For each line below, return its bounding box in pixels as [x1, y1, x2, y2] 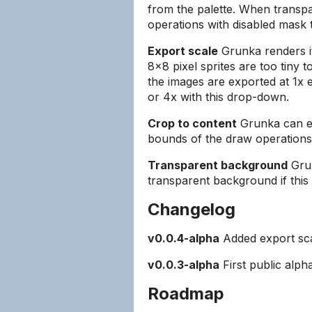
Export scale [148, 44, 218, 58]
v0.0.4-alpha [148, 231, 219, 245]
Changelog [148, 199, 235, 219]
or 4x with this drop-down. [148, 90, 289, 104]
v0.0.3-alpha [148, 258, 219, 272]
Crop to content [148, 116, 237, 130]
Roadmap [148, 283, 224, 304]
